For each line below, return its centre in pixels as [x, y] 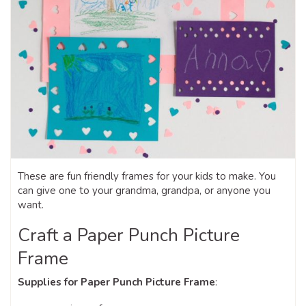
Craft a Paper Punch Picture [129, 235]
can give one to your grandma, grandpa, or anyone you [144, 190]
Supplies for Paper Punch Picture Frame [116, 282]
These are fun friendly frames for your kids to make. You [147, 176]
